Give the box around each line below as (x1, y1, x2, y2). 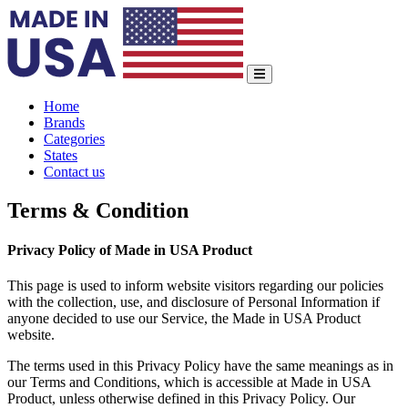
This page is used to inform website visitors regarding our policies (7, 278, 383, 294)
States (44, 148, 77, 163)
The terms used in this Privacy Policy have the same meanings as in (7, 358, 393, 374)
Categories (44, 131, 105, 147)
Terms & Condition (7, 198, 189, 222)
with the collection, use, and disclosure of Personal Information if (7, 294, 380, 311)
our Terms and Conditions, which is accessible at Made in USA (7, 374, 371, 391)
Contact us (44, 164, 105, 179)
